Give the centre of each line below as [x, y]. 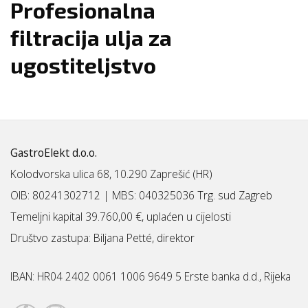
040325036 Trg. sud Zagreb [206, 196]
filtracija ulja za [91, 37]
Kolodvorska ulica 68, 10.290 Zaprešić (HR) [111, 174]
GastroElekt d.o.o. [54, 153]
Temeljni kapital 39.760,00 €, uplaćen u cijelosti [121, 217]
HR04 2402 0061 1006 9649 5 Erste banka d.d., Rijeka [164, 277]
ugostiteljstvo [83, 65]
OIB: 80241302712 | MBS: [75, 196]
